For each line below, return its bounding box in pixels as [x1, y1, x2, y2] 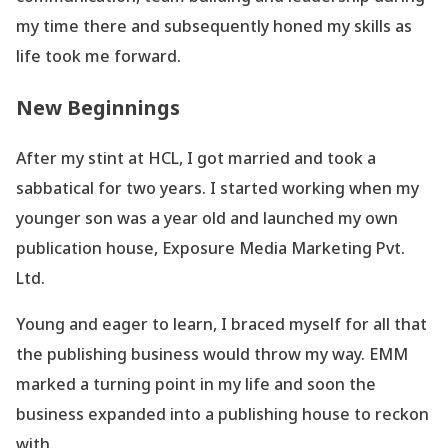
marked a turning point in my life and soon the [16, 373, 376, 396]
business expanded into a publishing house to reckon [16, 403, 429, 426]
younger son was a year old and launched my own [16, 207, 398, 230]
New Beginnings [16, 94, 180, 122]
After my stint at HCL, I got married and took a [16, 147, 376, 170]
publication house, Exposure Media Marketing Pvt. [16, 237, 405, 260]
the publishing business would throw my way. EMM [16, 343, 408, 366]
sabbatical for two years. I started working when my [16, 177, 419, 200]
